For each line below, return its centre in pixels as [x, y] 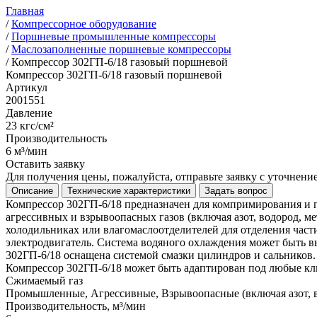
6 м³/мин [27, 151]
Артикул [27, 87]
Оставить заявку [45, 164]
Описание [32, 191]
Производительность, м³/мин [76, 306]
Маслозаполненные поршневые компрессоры [121, 49]
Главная [25, 11]
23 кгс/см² [30, 126]
